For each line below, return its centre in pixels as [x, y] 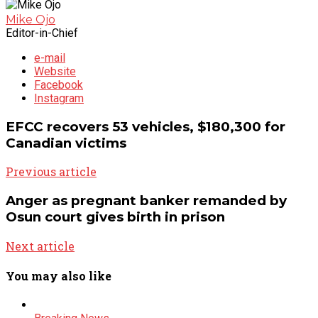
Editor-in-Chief [42, 33]
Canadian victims [66, 143]
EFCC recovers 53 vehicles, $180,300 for [146, 126]
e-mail [50, 57]
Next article [40, 246]
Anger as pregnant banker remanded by [146, 200]
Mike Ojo [31, 19]
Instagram [59, 98]
